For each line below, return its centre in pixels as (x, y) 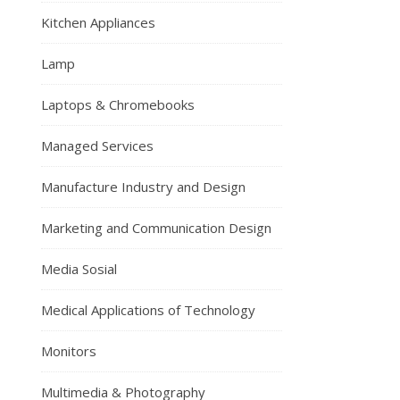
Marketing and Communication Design (156, 228)
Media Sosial (79, 269)
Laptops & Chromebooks (118, 104)
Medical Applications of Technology (148, 310)
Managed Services (97, 146)
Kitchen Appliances (98, 22)
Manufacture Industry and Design (143, 187)
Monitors (69, 351)
